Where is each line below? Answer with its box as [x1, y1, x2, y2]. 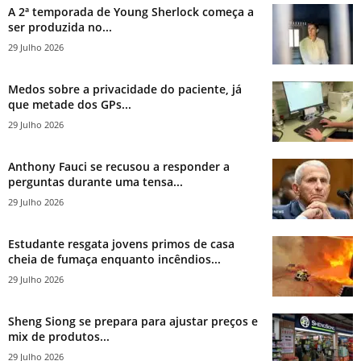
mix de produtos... [8, 328, 110, 344]
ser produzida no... [8, 19, 112, 35]
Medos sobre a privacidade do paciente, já [8, 81, 242, 97]
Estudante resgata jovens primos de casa [8, 235, 234, 251]
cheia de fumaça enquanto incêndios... [8, 251, 221, 267]
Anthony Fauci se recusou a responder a [8, 158, 230, 174]
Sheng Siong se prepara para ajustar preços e [8, 313, 258, 329]
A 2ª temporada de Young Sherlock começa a [8, 3, 254, 19]
